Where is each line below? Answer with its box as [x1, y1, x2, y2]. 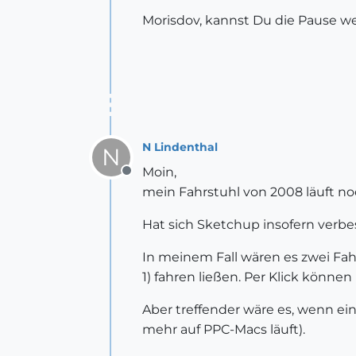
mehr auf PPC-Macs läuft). [142, 322, 305, 337]
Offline [126, 172, 168, 187]
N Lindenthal [142, 139, 218, 154]
